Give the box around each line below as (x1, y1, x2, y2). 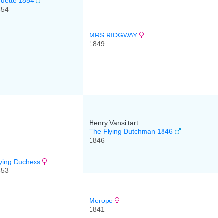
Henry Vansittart (89, 119, 138, 127)
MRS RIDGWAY (89, 31, 139, 39)
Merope (89, 197, 115, 204)
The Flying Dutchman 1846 (89, 127, 175, 135)
